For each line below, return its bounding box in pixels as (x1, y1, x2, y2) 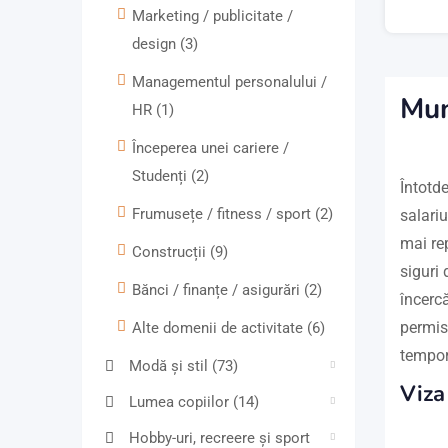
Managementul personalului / (132, 73, 327, 92)
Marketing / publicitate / (132, 7, 293, 26)
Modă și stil (129, 357, 212, 376)
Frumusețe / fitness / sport (132, 205, 315, 224)
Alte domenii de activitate (132, 319, 307, 338)
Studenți (132, 167, 191, 186)
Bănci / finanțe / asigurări (132, 281, 304, 300)
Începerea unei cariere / (132, 139, 289, 158)
